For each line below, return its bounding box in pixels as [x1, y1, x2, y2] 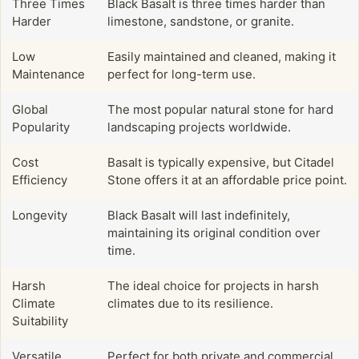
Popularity [12, 119, 70, 135]
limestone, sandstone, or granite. [107, 13, 294, 29]
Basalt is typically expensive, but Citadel [107, 154, 334, 170]
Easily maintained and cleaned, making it [107, 48, 336, 64]
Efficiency [12, 171, 67, 188]
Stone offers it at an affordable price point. [107, 171, 347, 188]
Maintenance [12, 66, 85, 82]
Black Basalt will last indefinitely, [107, 207, 290, 223]
